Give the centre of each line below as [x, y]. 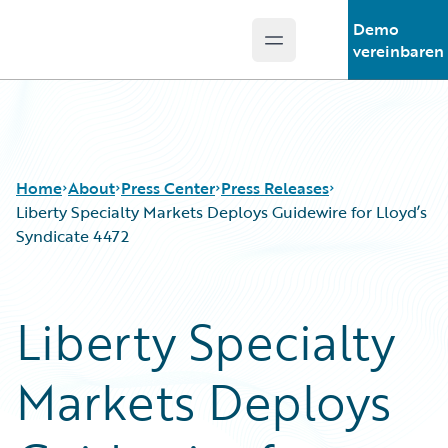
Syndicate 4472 [72, 236]
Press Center [168, 188]
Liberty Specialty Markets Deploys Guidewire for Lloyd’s [221, 212]
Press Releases [275, 188]
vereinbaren [398, 51]
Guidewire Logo [97, 51]
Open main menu [338, 50]
